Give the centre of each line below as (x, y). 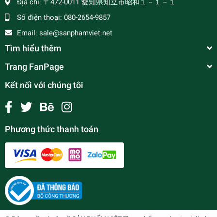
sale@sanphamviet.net (76, 33)
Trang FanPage (34, 66)
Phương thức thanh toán (52, 129)
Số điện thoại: (40, 17)
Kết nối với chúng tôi (44, 85)
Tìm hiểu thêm (33, 48)
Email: (28, 33)
